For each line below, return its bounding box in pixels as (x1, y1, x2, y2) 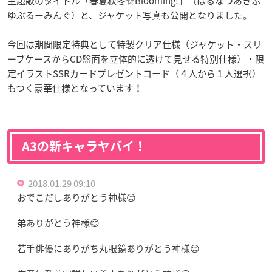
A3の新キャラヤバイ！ (22, 140, 146, 152)
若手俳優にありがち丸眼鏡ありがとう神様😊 (17, 241, 200, 255)
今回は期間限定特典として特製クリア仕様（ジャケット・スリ (7, 37, 262, 51)
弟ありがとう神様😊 (17, 216, 100, 229)
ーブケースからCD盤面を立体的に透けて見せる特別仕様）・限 (7, 52, 264, 66)
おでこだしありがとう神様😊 (17, 190, 136, 204)
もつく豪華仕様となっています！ (7, 81, 143, 95)
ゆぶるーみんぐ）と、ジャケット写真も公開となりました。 (7, 8, 252, 22)
